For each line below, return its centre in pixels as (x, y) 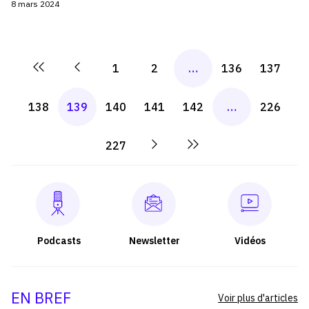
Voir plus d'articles (258, 298)
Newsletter (154, 241)
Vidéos (250, 241)
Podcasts (59, 241)
